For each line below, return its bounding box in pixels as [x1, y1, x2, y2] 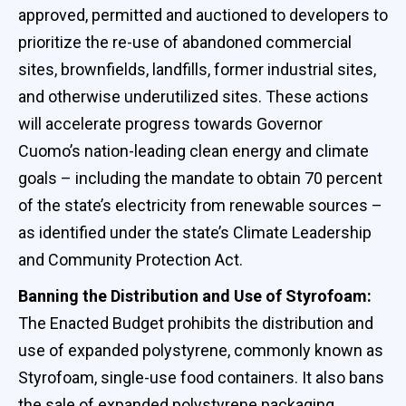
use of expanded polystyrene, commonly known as [18, 340, 383, 360]
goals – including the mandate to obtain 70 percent [18, 168, 382, 188]
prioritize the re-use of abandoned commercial [18, 32, 352, 52]
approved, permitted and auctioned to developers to [18, 5, 388, 24]
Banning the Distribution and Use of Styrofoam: [18, 285, 372, 305]
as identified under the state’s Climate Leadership [18, 222, 372, 242]
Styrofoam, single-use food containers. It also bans [18, 367, 384, 387]
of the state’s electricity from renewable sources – [18, 195, 382, 215]
